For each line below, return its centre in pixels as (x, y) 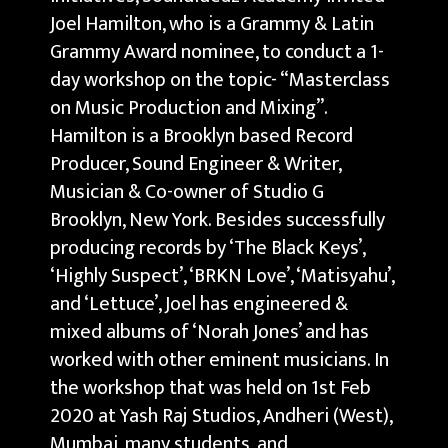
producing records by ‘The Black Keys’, (207, 248)
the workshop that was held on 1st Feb (210, 388)
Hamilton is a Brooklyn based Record (201, 136)
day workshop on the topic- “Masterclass (220, 80)
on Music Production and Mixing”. (188, 108)
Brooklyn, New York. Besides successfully (217, 220)
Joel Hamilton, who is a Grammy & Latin (212, 24)
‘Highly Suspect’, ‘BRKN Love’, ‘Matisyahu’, (222, 276)
